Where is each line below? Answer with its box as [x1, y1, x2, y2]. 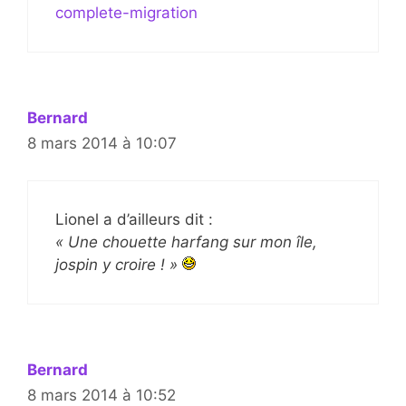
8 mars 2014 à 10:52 [27, 385, 176, 404]
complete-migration [55, 4, 198, 22]
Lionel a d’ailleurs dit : [55, 209, 213, 228]
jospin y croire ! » [55, 255, 178, 274]
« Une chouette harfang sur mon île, [55, 232, 317, 251]
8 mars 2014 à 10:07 [27, 134, 177, 152]
